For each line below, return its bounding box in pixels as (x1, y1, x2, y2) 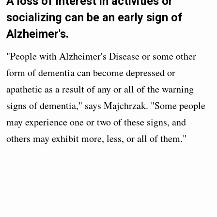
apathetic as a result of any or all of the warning (6, 82, 194, 96)
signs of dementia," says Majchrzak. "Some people (6, 99, 206, 112)
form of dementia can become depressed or (6, 66, 176, 79)
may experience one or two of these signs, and (6, 115, 186, 129)
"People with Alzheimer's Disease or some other (6, 49, 197, 63)
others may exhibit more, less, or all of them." (6, 132, 187, 145)
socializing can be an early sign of (6, 11, 183, 25)
